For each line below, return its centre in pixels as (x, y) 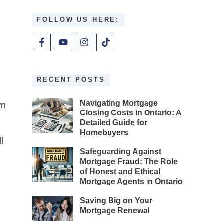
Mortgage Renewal (115, 210)
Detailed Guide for (114, 122)
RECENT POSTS (71, 79)
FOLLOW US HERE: (78, 19)
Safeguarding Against (121, 151)
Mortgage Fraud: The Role (129, 161)
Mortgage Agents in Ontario (131, 181)
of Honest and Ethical (120, 171)
